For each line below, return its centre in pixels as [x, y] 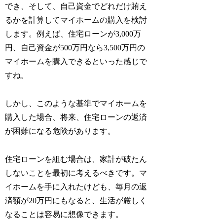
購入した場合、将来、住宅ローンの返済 [76, 117]
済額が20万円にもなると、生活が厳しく [76, 200]
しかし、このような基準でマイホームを [76, 103]
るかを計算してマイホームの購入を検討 [76, 20]
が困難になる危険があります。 [60, 131]
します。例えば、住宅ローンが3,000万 [73, 34]
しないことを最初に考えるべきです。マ [76, 173]
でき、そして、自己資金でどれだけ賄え [76, 6]
